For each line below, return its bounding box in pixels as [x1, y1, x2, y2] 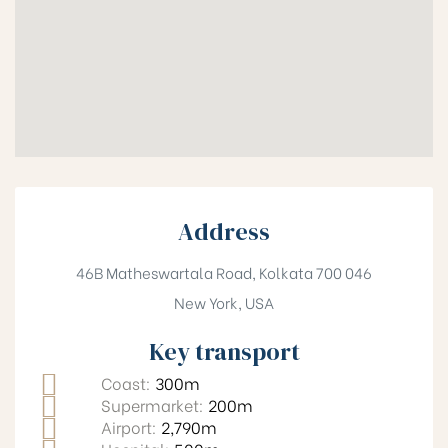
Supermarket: [100, 393, 208, 416]
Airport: [100, 415, 161, 438]
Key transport [148, 335, 300, 368]
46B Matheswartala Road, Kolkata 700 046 [76, 261, 372, 283]
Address [178, 215, 270, 248]
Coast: [100, 371, 155, 394]
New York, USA [174, 291, 274, 313]
